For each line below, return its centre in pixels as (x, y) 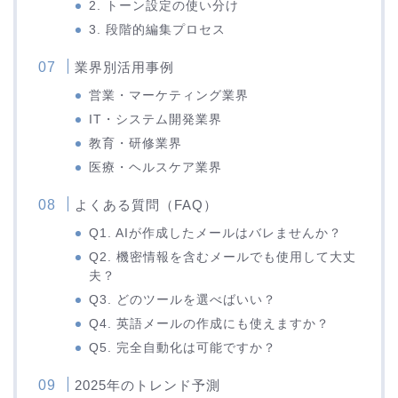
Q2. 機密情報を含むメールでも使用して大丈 (223, 258)
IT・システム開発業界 (156, 120)
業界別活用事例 (125, 68)
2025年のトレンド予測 (148, 386)
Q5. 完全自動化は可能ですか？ (183, 348)
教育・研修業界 (136, 144)
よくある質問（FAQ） (147, 205)
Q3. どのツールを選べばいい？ (183, 300)
